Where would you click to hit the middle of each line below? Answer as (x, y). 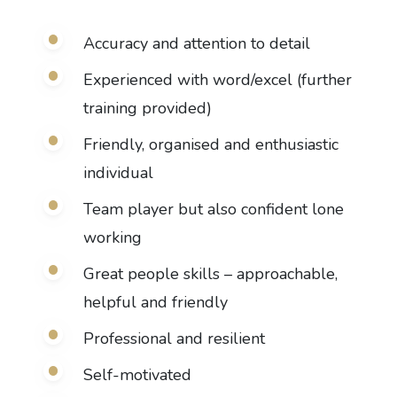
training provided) (147, 108)
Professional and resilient (174, 339)
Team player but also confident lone (213, 209)
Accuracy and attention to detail (196, 43)
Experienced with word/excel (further (217, 80)
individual (118, 173)
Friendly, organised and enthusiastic (210, 144)
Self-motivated (137, 375)
